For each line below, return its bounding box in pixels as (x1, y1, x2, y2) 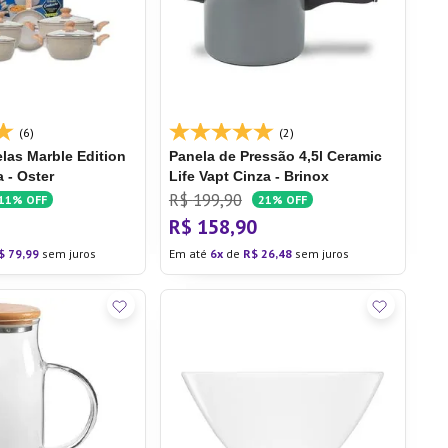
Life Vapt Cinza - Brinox (168, 168, 329, 184)
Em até (168, 246, 210, 261)
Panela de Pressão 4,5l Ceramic (168, 148, 382, 164)
